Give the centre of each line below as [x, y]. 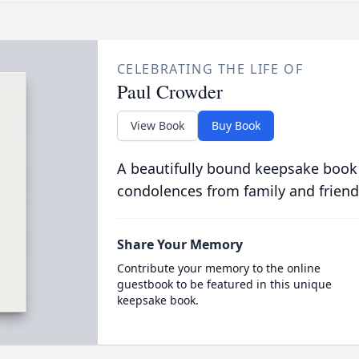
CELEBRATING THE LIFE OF [210, 69]
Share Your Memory [179, 244]
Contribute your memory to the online [218, 268]
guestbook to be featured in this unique [224, 284]
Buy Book [236, 125]
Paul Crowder [169, 91]
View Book [157, 125]
